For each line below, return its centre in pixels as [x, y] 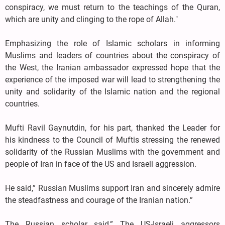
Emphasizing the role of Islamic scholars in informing [113, 44]
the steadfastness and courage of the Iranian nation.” [99, 200]
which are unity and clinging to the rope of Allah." [91, 20]
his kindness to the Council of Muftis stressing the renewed [113, 140]
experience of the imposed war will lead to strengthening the [113, 80]
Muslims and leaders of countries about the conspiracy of [113, 56]
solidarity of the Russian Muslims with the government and [113, 152]
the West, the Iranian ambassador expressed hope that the [113, 68]
